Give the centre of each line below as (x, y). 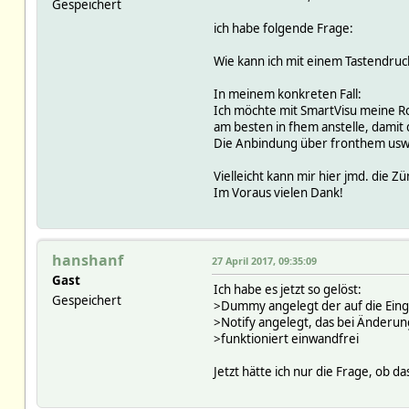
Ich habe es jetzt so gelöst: (287, 289)
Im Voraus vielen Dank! (278, 192)
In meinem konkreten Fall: (287, 94)
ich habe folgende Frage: (283, 28)
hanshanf (87, 260)
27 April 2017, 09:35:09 (264, 260)
